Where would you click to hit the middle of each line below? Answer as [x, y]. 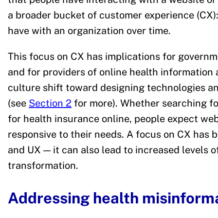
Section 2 [50, 103]
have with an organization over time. [91, 31]
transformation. [44, 165]
